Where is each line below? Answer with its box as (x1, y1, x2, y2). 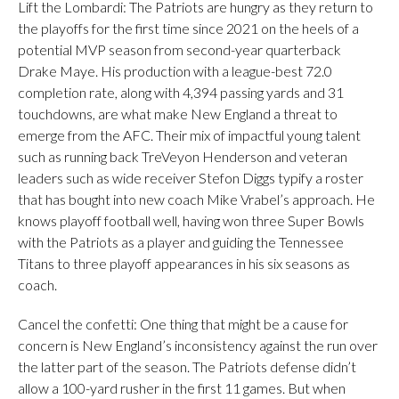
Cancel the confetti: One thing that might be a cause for (18, 315, 348, 332)
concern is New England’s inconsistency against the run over (18, 337, 378, 354)
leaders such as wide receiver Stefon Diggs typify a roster (18, 169, 363, 186)
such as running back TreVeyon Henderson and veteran (18, 148, 347, 165)
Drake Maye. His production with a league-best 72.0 (18, 62, 332, 79)
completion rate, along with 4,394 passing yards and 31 (18, 84, 344, 101)
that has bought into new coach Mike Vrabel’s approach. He (18, 191, 375, 208)
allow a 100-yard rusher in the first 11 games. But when (18, 379, 346, 396)
